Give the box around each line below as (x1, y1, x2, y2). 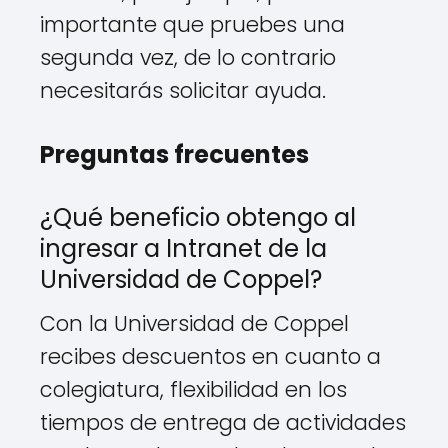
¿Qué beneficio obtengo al (40, 201, 356, 235)
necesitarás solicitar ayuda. (40, 76, 326, 106)
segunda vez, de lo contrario (40, 43, 336, 73)
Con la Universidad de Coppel (40, 309, 349, 339)
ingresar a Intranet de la (40, 232, 327, 266)
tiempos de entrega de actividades (40, 408, 406, 438)
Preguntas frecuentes (40, 138, 309, 172)
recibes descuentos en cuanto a (40, 342, 381, 372)
